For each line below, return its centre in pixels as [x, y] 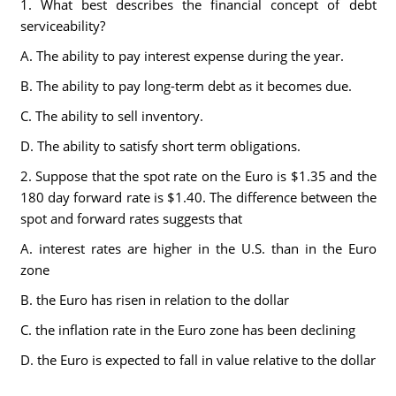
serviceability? [66, 26]
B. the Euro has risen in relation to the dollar [154, 300]
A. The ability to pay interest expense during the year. [182, 56]
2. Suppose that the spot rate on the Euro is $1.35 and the [198, 176]
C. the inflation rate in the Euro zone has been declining [187, 330]
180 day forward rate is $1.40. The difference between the [198, 197]
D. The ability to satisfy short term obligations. [164, 146]
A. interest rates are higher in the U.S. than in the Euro [198, 248]
